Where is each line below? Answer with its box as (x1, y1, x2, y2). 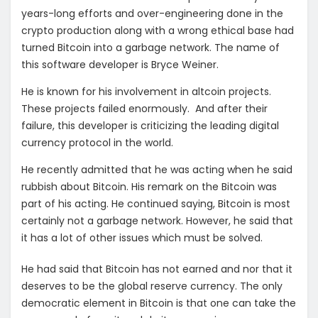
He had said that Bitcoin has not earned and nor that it (21, 262, 292, 277)
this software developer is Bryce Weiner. (21, 57, 219, 72)
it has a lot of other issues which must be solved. (21, 231, 263, 246)
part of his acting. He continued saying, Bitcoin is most (21, 197, 290, 212)
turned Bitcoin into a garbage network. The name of (21, 40, 280, 55)
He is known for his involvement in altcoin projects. (21, 84, 271, 99)
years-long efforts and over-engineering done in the (21, 6, 283, 21)
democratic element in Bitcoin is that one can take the (21, 296, 296, 311)
